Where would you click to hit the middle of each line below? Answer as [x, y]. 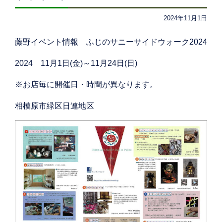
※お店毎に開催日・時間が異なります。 [86, 85]
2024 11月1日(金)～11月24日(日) [80, 63]
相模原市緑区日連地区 [55, 106]
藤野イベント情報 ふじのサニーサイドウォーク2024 [111, 42]
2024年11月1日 [185, 18]
